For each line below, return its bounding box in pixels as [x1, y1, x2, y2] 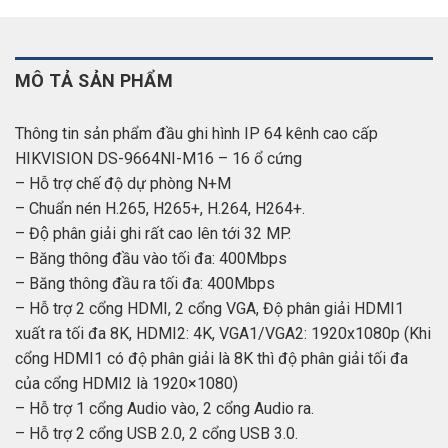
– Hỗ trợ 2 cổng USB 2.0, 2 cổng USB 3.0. [15, 423, 298, 443]
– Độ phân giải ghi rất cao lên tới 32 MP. [15, 223, 291, 243]
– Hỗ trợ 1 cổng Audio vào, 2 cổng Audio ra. [15, 398, 314, 418]
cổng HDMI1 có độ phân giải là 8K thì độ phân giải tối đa [15, 348, 408, 368]
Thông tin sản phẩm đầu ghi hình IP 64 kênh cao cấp [15, 123, 378, 143]
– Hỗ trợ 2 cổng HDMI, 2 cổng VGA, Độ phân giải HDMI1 [15, 298, 404, 318]
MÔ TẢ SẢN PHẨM [15, 69, 174, 91]
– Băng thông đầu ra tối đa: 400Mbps [15, 273, 275, 293]
